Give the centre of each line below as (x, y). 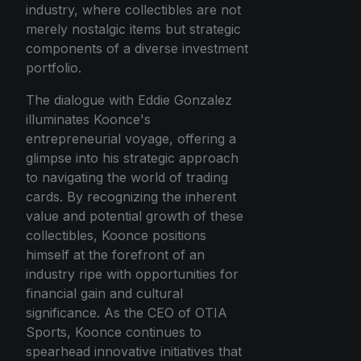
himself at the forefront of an (115, 255)
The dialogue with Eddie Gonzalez (129, 100)
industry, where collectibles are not (133, 10)
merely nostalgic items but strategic (133, 29)
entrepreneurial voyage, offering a (131, 139)
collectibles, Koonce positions (116, 236)
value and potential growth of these (135, 216)
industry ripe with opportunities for (132, 274)
